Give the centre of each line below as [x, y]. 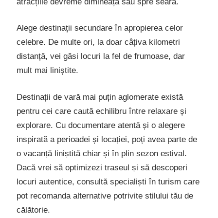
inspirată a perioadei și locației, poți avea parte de [107, 139]
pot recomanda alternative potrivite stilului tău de [105, 196]
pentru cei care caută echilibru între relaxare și [101, 111]
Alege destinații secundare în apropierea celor [100, 28]
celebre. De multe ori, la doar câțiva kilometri [98, 42]
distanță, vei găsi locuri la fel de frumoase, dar [101, 56]
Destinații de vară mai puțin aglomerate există [100, 97]
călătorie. [33, 210]
